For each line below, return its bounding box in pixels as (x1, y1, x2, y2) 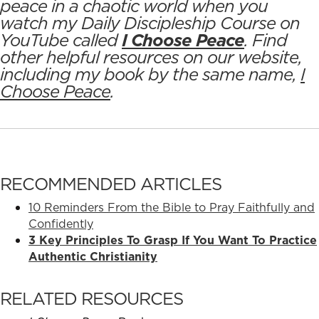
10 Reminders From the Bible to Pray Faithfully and (28, 199, 315, 216)
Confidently (28, 216, 93, 232)
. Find (244, 28, 287, 53)
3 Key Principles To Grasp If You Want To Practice (28, 232, 317, 249)
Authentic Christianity (28, 249, 157, 265)
